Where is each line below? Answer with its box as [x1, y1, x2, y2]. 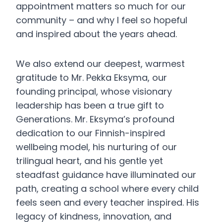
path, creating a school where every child [16, 182, 199, 195]
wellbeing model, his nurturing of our [16, 141, 177, 153]
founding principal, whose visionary [16, 85, 172, 98]
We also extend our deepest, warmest [16, 57, 185, 70]
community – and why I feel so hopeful [16, 14, 187, 26]
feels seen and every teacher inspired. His [16, 196, 199, 209]
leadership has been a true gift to [16, 99, 164, 111]
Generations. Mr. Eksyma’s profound [16, 113, 174, 125]
